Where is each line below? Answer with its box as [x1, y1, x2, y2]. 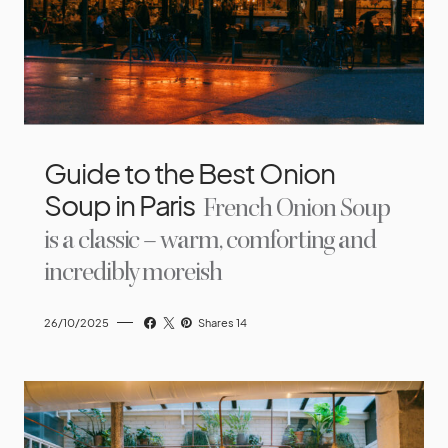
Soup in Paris [44, 186, 196, 222]
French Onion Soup [199, 191, 390, 225]
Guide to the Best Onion [44, 154, 335, 190]
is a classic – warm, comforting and [44, 223, 377, 257]
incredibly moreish [44, 255, 223, 289]
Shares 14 [198, 315, 248, 329]
